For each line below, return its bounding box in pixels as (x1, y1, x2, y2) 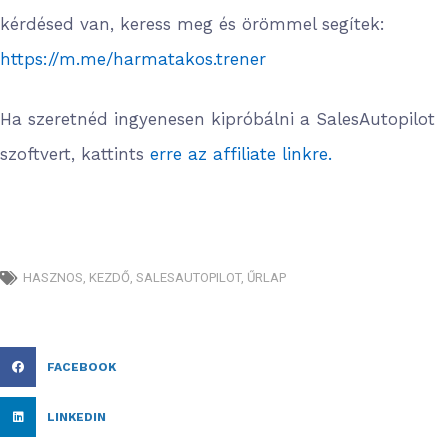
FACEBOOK (46, 360, 116, 374)
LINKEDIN (46, 410, 106, 424)
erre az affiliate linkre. (150, 144, 332, 164)
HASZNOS (23, 270, 83, 285)
